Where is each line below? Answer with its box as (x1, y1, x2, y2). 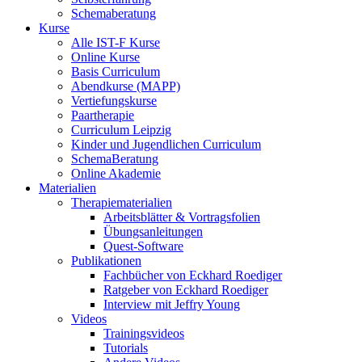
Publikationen (71, 253, 141, 267)
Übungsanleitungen (103, 224, 203, 238)
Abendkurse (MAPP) (71, 78, 180, 93)
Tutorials (103, 340, 148, 355)
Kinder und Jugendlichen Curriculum (71, 137, 261, 151)
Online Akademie (71, 166, 161, 180)
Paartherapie (71, 107, 134, 122)
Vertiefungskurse (71, 93, 157, 107)
